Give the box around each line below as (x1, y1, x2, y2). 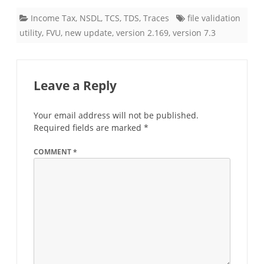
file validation (187, 12, 240, 24)
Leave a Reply (34, 77, 117, 94)
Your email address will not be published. (34, 109, 199, 121)
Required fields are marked (34, 121, 144, 133)
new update (65, 27, 112, 38)
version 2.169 (116, 27, 169, 38)
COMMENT (34, 146, 73, 157)
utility (19, 27, 42, 38)
